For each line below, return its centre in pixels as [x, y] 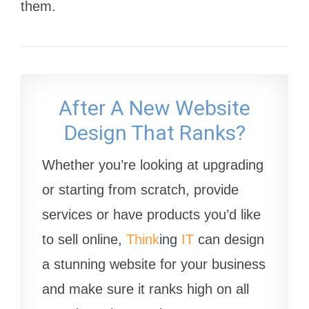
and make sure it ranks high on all [146, 289]
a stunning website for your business [154, 264]
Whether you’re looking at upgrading [153, 165]
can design [229, 239]
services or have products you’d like [151, 214]
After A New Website [154, 108]
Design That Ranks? [154, 132]
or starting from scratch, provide [140, 189]
